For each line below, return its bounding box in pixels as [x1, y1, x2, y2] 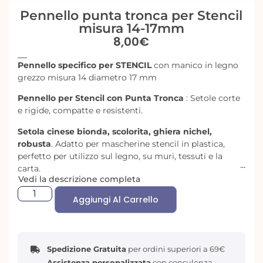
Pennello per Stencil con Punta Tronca [18, 93, 184, 104]
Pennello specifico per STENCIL [18, 60, 154, 71]
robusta [18, 138, 52, 149]
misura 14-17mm [78, 20, 184, 36]
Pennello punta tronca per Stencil [20, 7, 243, 23]
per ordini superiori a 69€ [126, 244, 225, 254]
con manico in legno [154, 60, 239, 71]
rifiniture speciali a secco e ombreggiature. [18, 196, 194, 207]
